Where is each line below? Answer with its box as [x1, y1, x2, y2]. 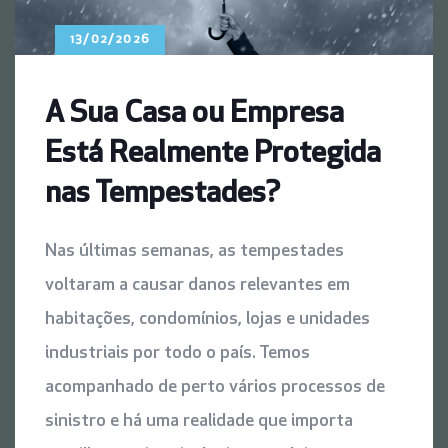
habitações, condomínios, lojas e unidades [45, 310, 370, 330]
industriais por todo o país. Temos [45, 344, 310, 364]
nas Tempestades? [45, 179, 280, 211]
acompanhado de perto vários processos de [45, 378, 385, 398]
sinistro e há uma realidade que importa [45, 412, 353, 432]
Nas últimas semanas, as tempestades [45, 242, 344, 262]
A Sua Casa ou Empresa [45, 99, 344, 131]
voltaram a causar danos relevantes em [45, 276, 350, 296]
